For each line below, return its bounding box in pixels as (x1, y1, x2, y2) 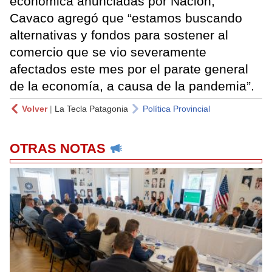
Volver (22, 103, 47, 114)
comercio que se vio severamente (10, 44, 206, 59)
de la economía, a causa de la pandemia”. (10, 78, 254, 93)
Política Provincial (143, 103, 210, 114)
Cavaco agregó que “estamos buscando (10, 10, 242, 25)
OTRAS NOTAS (10, 140, 106, 156)
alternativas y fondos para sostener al (10, 27, 228, 42)
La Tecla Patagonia (55, 103, 128, 114)
